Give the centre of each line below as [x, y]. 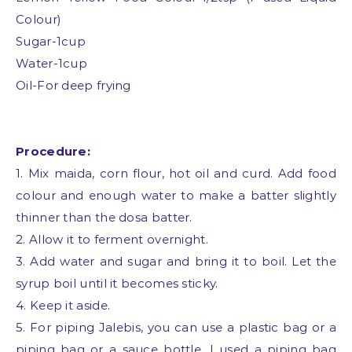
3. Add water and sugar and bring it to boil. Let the [176, 261]
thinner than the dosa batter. [104, 217]
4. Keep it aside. [63, 305]
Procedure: [53, 151]
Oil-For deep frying [73, 85]
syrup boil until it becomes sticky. [117, 283]
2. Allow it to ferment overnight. [112, 239]
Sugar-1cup [51, 41]
